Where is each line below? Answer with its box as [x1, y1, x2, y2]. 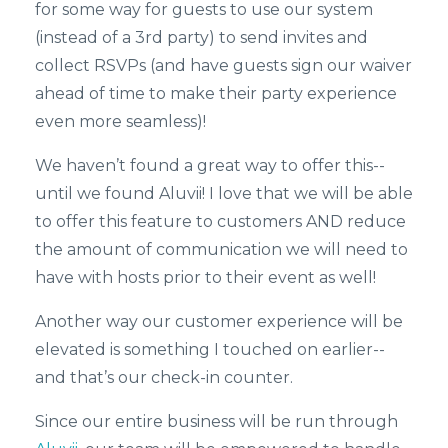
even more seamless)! [35, 111, 206, 131]
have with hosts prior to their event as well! [35, 267, 376, 287]
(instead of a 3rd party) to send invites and [35, 27, 368, 47]
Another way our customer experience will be [35, 311, 403, 331]
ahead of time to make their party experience [35, 83, 397, 103]
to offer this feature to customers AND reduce [35, 211, 406, 231]
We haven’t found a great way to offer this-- [35, 155, 385, 175]
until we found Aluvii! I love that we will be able [35, 183, 413, 203]
